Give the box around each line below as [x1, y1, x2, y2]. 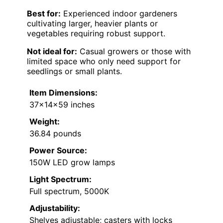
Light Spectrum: [29, 174, 92, 184]
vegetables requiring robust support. [27, 28, 165, 38]
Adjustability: [29, 203, 80, 213]
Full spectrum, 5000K [29, 186, 109, 196]
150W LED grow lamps [29, 157, 115, 167]
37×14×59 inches [29, 99, 95, 110]
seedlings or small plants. [27, 66, 122, 76]
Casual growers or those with [77, 46, 191, 56]
